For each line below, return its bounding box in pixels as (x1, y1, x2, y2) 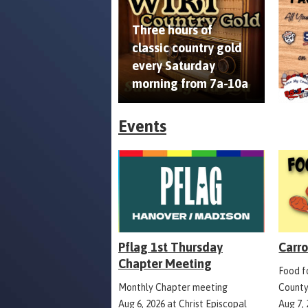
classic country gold (132, 41, 242, 56)
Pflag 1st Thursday (118, 240, 223, 255)
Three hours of (132, 23, 212, 38)
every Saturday (132, 58, 215, 74)
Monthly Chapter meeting (118, 282, 228, 294)
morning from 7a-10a (132, 76, 248, 91)
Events (118, 117, 166, 136)
